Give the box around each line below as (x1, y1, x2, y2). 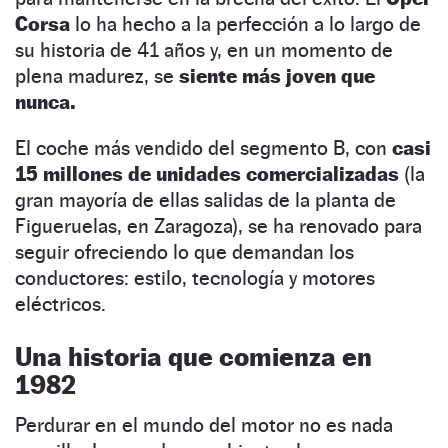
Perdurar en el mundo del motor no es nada (15, 412, 393, 437)
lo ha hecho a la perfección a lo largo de (70, 11, 421, 36)
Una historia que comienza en (15, 340, 372, 372)
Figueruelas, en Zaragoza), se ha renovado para (15, 213, 422, 238)
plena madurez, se (15, 63, 179, 88)
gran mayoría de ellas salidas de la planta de (15, 187, 396, 212)
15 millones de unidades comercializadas (15, 161, 399, 186)
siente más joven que (179, 63, 375, 88)
